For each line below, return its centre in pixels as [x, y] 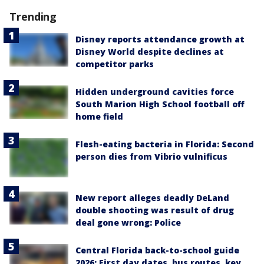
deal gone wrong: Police [128, 222]
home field [99, 117]
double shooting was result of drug [155, 210]
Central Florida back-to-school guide [157, 250]
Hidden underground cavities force [155, 92]
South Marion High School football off [160, 104]
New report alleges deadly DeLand [152, 198]
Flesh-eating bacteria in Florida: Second [165, 144]
